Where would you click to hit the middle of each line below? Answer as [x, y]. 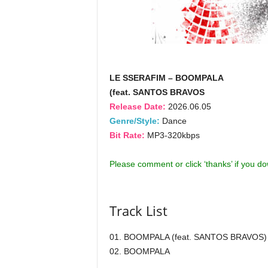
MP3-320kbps [172, 135]
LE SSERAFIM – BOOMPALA [166, 78]
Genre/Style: [134, 121]
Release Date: [137, 106]
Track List [138, 211]
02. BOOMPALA [139, 251]
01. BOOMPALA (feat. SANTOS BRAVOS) [188, 237]
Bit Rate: [127, 135]
